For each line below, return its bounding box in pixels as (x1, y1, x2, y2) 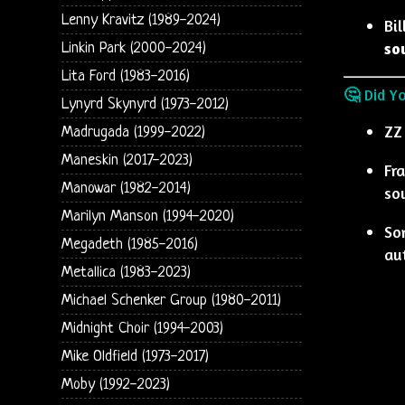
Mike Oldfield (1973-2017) (61, 347, 209, 365)
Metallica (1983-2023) (61, 263, 191, 281)
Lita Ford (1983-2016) (61, 67, 190, 85)
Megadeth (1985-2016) (61, 235, 198, 253)
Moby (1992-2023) (61, 375, 170, 393)
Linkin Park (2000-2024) (61, 39, 206, 57)
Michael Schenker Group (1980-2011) (61, 291, 281, 309)
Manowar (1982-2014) (61, 179, 191, 197)
